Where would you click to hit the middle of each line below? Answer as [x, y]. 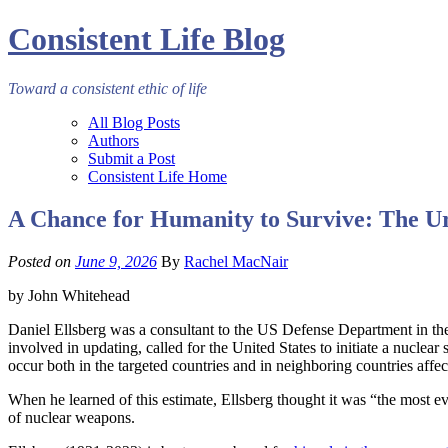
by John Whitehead [69, 295]
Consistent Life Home [157, 176]
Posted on [41, 261]
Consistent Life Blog [146, 39]
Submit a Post [131, 158]
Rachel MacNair [236, 261]
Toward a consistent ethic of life [107, 88]
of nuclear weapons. [71, 417]
